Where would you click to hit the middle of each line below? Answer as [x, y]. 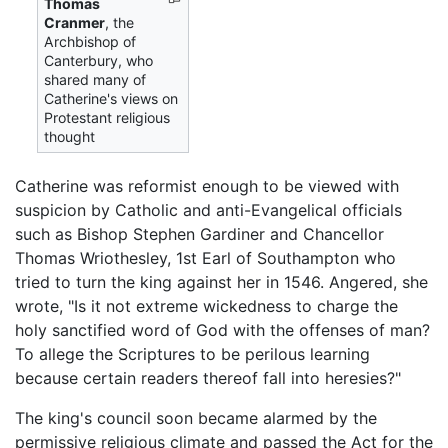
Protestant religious [107, 118]
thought [70, 137]
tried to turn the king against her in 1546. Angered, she [221, 282]
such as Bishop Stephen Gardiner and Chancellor [199, 234]
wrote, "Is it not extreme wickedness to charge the [206, 306]
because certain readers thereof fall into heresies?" [208, 378]
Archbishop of [90, 42]
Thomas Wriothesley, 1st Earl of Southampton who [205, 258]
